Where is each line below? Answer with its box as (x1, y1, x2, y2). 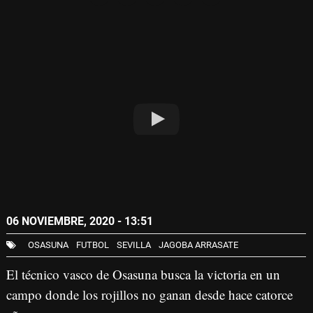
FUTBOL (76, 240, 109, 251)
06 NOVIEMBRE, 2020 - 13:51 (6, 214, 153, 228)
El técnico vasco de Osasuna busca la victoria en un (6, 265, 280, 284)
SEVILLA (117, 240, 151, 251)
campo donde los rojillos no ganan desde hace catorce (6, 286, 293, 304)
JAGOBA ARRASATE (159, 240, 238, 251)
